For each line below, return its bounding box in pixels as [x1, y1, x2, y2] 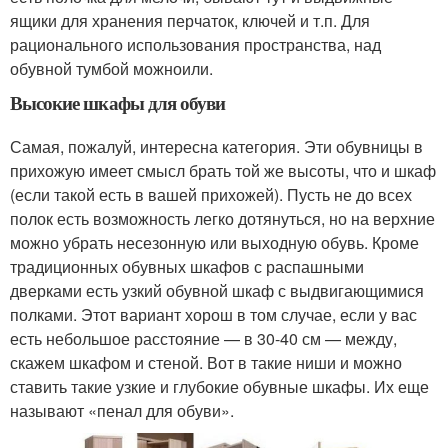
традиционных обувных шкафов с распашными [10, 255, 364, 279]
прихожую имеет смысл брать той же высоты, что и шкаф [10, 159, 436, 183]
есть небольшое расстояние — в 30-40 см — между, [10, 327, 397, 351]
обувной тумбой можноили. [10, 57, 213, 81]
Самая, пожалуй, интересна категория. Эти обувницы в [10, 135, 423, 159]
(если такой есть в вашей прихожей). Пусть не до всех [10, 183, 412, 207]
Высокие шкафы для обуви [10, 89, 226, 117]
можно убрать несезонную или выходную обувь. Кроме [10, 231, 419, 255]
